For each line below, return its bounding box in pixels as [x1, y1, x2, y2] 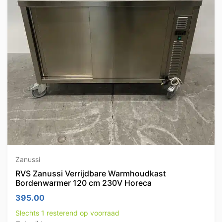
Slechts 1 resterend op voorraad [15, 209, 119, 217]
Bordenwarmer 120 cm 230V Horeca [15, 178, 152, 188]
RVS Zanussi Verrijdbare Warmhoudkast [15, 168, 166, 178]
